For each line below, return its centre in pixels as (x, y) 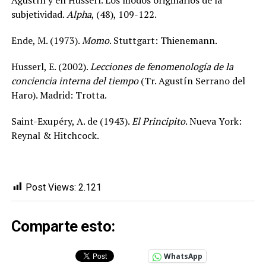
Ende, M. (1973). (46, 40)
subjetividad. (39, 14)
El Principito (158, 121)
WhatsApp (183, 256)
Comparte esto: (63, 227)
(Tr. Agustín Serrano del (191, 80)
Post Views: (50, 187)
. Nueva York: (213, 121)
